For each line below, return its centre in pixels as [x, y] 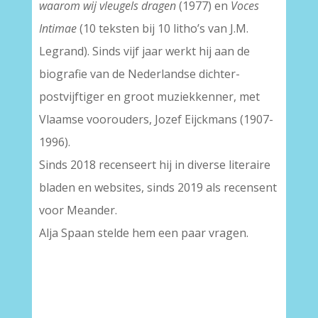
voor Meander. [78, 210]
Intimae [57, 28]
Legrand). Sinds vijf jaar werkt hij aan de [144, 51]
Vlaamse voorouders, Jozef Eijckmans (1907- [156, 119]
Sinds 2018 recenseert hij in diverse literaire [154, 165]
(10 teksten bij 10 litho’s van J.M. [162, 28]
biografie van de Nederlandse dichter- [139, 74]
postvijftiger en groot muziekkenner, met [149, 97]
